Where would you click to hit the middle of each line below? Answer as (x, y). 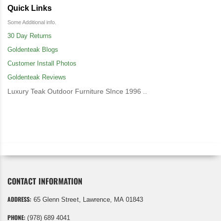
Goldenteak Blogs (33, 49)
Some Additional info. (32, 22)
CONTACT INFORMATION (45, 181)
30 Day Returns (30, 36)
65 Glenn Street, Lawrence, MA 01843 (87, 199)
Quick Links (30, 8)
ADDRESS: (19, 199)
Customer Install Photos (42, 63)
